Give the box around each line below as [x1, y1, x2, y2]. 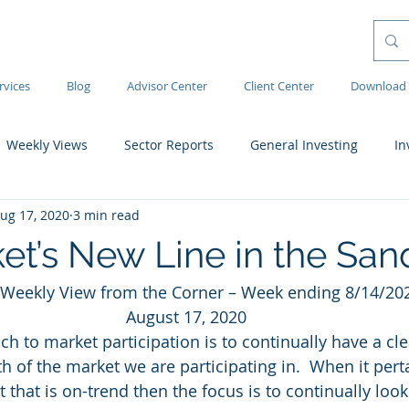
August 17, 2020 [126, 306, 246, 328]
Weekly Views [6, 135, 88, 153]
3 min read [73, 205, 140, 224]
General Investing [250, 135, 358, 153]
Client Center [244, 78, 314, 94]
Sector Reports [124, 135, 214, 153]
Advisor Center [127, 78, 207, 94]
